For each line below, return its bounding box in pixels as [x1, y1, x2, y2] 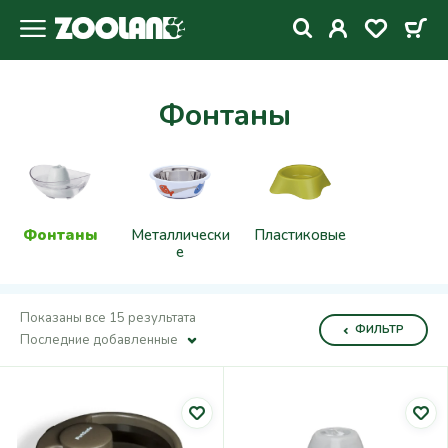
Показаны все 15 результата [20, 309, 196, 327]
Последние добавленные [20, 331, 178, 349]
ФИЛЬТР [355, 322, 404, 337]
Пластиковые [254, 225, 346, 245]
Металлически [130, 225, 230, 245]
